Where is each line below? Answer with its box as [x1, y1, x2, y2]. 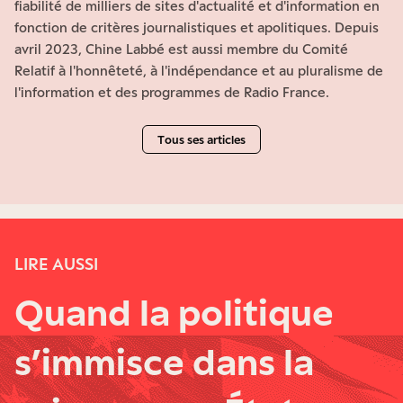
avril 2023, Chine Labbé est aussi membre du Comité [14, 41, 348, 58]
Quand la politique [14, 290, 334, 335]
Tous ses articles [157, 132, 246, 148]
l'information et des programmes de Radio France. [14, 85, 329, 101]
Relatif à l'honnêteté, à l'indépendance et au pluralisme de [14, 63, 383, 79]
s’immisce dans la [14, 339, 314, 384]
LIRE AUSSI [14, 254, 98, 274]
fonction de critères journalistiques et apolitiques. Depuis [14, 20, 379, 36]
